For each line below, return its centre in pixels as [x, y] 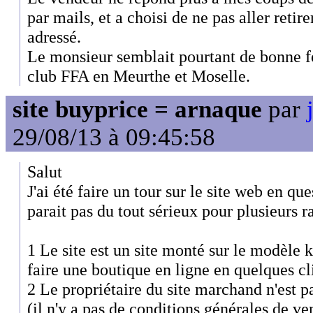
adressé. [54, 36]
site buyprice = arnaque [137, 110]
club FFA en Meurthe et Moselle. [139, 75]
